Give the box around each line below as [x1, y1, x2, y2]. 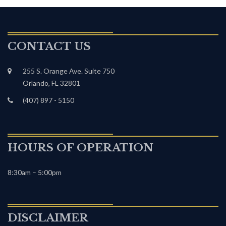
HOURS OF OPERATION [8, 141, 153, 154]
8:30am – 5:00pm [8, 168, 62, 177]
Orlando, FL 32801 [23, 79, 80, 87]
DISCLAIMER [8, 211, 88, 224]
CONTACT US [8, 40, 91, 53]
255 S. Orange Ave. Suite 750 [23, 67, 115, 75]
